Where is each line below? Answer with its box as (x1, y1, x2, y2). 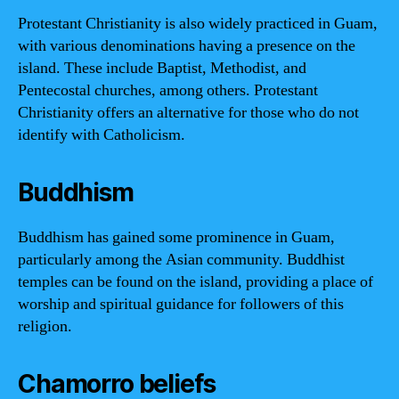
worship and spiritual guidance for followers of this (18, 294, 344, 314)
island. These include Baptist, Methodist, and (18, 58, 306, 78)
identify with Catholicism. (18, 125, 185, 145)
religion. (18, 316, 72, 337)
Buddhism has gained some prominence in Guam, (18, 227, 335, 248)
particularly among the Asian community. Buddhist (18, 249, 345, 270)
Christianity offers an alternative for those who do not (18, 102, 359, 123)
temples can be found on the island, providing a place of (18, 272, 373, 292)
